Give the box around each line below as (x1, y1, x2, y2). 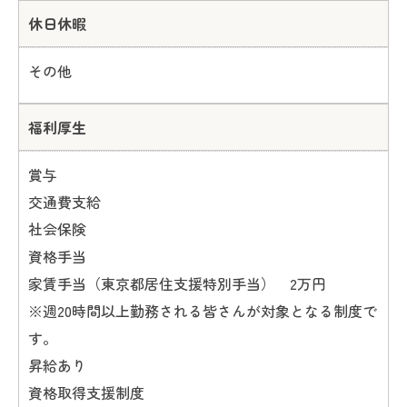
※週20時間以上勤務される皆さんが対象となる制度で (28, 299, 377, 322)
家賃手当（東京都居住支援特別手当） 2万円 (28, 272, 326, 294)
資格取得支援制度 (28, 381, 144, 403)
